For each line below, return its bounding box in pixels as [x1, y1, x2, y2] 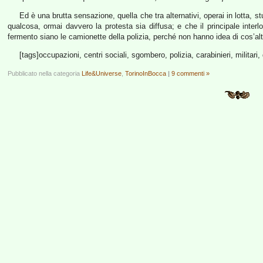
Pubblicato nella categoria [8, 70, 82, 77]
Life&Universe [82, 70, 122, 77]
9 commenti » [171, 70, 210, 77]
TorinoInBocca [125, 70, 166, 77]
